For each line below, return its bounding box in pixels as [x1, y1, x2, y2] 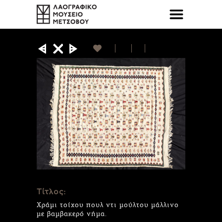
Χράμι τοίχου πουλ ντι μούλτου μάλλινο [37, 200, 179, 209]
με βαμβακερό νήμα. [37, 209, 107, 218]
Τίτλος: [37, 188, 66, 196]
